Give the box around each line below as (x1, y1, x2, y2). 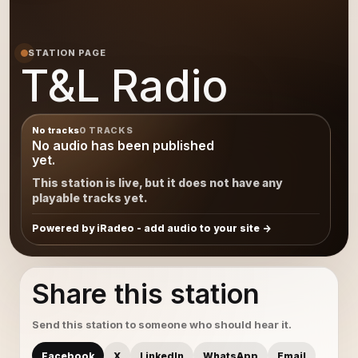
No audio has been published (32, 137, 214, 153)
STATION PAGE (28, 47, 106, 58)
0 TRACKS (78, 125, 134, 136)
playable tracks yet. (32, 191, 148, 205)
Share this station (32, 277, 260, 310)
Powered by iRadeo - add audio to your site (32, 222, 260, 234)
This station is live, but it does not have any (32, 176, 283, 189)
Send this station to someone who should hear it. (32, 318, 292, 331)
